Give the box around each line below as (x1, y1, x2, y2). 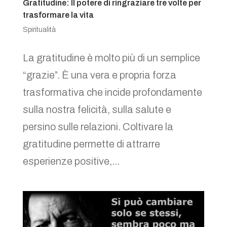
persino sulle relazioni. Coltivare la (22, 121, 173, 133)
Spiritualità (22, 26, 56, 34)
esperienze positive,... (22, 156, 120, 167)
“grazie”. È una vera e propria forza (22, 69, 176, 81)
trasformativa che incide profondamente (22, 87, 202, 98)
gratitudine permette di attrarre (22, 138, 160, 150)
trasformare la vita (22, 11, 94, 20)
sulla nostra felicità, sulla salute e (22, 104, 171, 116)
